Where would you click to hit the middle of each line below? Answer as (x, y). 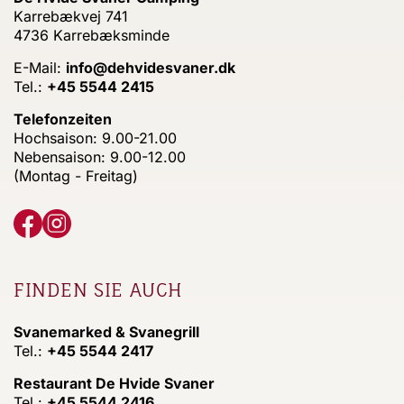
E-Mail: (40, 68)
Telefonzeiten (63, 119)
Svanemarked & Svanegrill (106, 332)
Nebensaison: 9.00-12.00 (100, 157)
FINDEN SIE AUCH (98, 290)
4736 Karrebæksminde (92, 36)
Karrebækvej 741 (71, 17)
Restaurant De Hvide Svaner (114, 384)
